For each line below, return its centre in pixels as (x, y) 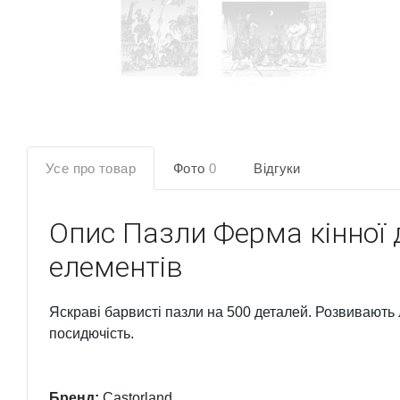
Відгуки (277, 168)
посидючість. (92, 333)
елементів (116, 267)
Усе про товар (91, 168)
